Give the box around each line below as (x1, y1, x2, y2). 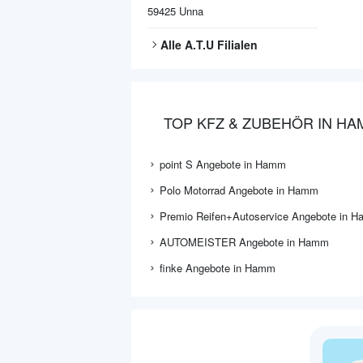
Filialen (214, 36, 258, 53)
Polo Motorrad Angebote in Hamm (160, 182, 318, 198)
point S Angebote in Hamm (160, 156, 286, 172)
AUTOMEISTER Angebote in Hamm (160, 234, 329, 250)
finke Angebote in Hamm (160, 260, 275, 275)
